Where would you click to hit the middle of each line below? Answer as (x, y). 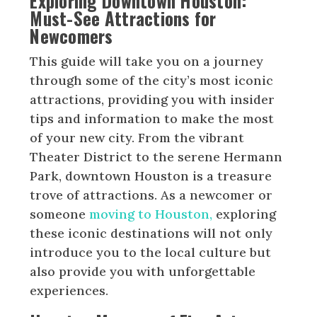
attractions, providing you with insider (152, 99)
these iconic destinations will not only (151, 233)
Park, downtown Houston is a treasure (151, 175)
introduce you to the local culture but (151, 252)
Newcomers (71, 35)
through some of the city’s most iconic (152, 80)
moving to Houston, (151, 214)
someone (60, 214)
